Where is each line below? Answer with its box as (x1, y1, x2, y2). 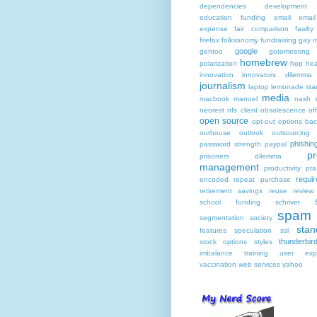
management (200, 161, 259, 173)
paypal (265, 140, 287, 148)
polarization (200, 59, 237, 67)
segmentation (200, 214, 244, 221)
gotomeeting (269, 47, 311, 55)
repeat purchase (234, 175, 291, 183)
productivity (264, 164, 301, 172)
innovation (200, 71, 234, 79)
